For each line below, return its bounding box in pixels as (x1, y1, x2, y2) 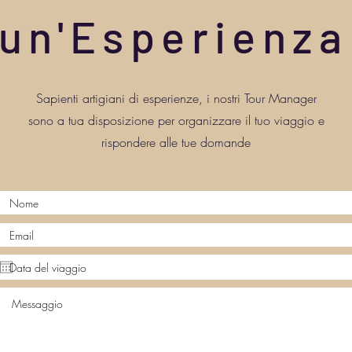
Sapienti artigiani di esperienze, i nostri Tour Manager (35, 90, 317, 107)
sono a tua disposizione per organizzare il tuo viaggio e (27, 112, 324, 129)
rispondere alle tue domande (101, 134, 251, 151)
